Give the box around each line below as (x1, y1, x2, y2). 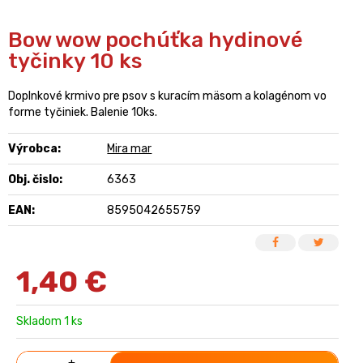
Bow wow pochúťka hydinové (8, 27, 303, 53)
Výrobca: (8, 141, 61, 156)
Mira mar (107, 141, 152, 156)
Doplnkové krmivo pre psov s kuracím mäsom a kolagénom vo (8, 88, 327, 103)
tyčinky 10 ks (8, 48, 142, 74)
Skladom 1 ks (16, 314, 83, 328)
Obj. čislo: (8, 172, 62, 186)
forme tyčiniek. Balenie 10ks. (8, 105, 157, 119)
